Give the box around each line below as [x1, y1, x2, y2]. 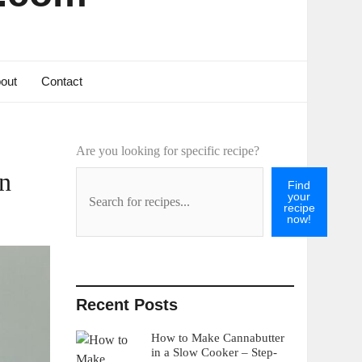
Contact [40, 74, 82, 88]
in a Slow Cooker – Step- [150, 345, 277, 359]
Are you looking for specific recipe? [75, 144, 259, 158]
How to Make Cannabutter [150, 330, 284, 344]
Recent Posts [75, 296, 178, 314]
